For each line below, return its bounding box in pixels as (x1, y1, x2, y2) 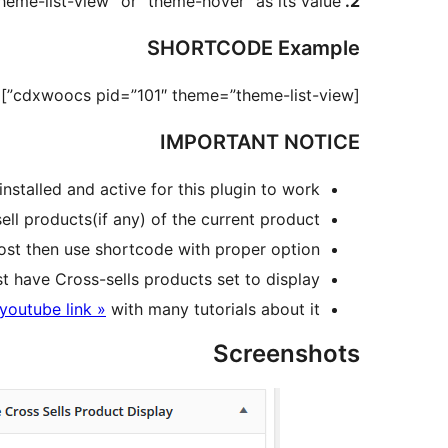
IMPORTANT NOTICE (160, 130, 360, 155)
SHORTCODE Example (147, 36, 360, 61)
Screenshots (213, 339, 360, 369)
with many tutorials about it (106, 299, 320, 320)
